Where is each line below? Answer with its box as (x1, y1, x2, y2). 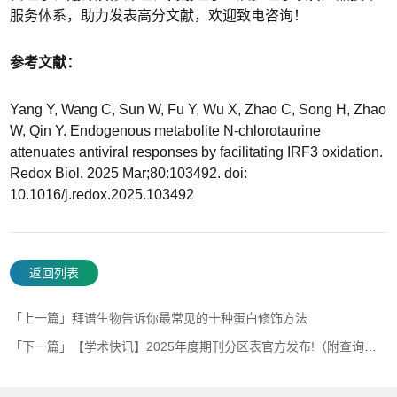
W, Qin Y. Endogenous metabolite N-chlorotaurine (10, 122, 322, 138)
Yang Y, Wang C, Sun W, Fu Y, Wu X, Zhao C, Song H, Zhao (10, 101, 387, 117)
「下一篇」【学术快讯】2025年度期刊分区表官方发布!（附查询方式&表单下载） (364, 339, 378, 354)
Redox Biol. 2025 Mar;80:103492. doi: (10, 165, 248, 181)
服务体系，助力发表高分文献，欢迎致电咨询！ (10, 7, 308, 23)
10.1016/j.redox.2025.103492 (10, 186, 195, 202)
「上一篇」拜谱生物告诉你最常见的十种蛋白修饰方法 (10, 310, 308, 325)
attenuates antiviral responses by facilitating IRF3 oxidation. (10, 144, 384, 160)
